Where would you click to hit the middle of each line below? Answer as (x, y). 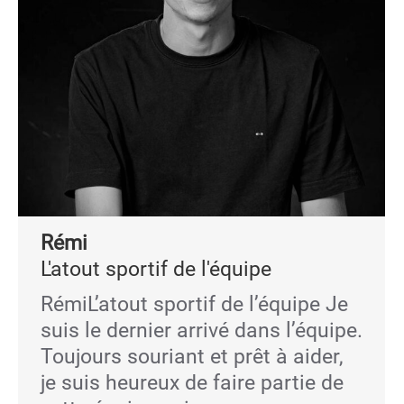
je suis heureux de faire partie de (192, 383)
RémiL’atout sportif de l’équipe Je (194, 304)
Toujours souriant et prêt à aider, (192, 357)
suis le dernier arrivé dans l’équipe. (202, 331)
